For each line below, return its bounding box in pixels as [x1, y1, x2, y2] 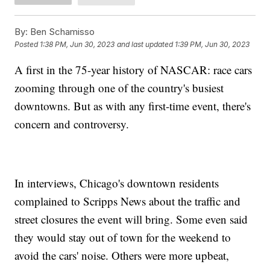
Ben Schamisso [28, 25, 95, 37]
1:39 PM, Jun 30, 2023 [175, 40, 250, 49]
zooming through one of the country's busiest [14, 80, 224, 95]
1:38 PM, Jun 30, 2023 [40, 40, 115, 49]
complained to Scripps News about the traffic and [14, 193, 241, 209]
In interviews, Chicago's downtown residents [14, 175, 219, 190]
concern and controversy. [14, 116, 130, 131]
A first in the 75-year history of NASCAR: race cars [14, 61, 253, 77]
